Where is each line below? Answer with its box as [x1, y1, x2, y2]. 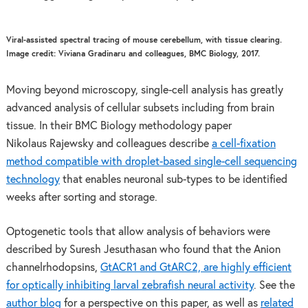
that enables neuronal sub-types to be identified [59, 175, 287, 186]
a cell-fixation [211, 139, 276, 150]
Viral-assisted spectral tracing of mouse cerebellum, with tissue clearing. [5, 36, 282, 45]
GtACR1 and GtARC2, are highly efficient [100, 262, 291, 273]
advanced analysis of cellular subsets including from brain [5, 103, 274, 114]
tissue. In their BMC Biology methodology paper [5, 121, 232, 132]
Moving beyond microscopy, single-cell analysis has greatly [5, 85, 283, 96]
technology [5, 175, 60, 186]
